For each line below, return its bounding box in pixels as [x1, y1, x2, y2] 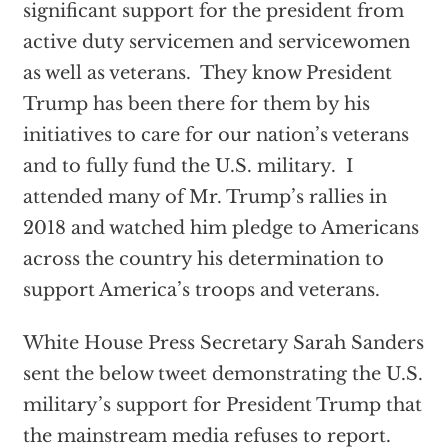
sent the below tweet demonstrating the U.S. [22, 363, 423, 385]
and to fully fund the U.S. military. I [22, 155, 353, 177]
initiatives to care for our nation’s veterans [22, 124, 409, 146]
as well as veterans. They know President [22, 62, 392, 84]
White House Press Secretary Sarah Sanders [22, 332, 424, 354]
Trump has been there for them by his [22, 93, 370, 115]
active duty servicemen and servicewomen [22, 31, 410, 53]
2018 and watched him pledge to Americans [22, 217, 419, 239]
